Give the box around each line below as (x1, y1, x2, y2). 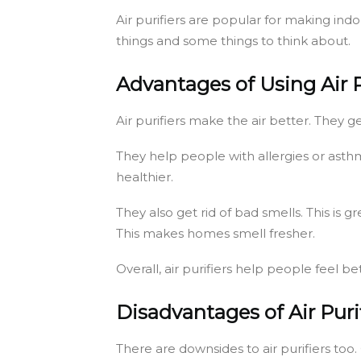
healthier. (116, 168, 173, 185)
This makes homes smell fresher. (116, 225, 315, 241)
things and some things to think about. (116, 32, 351, 48)
